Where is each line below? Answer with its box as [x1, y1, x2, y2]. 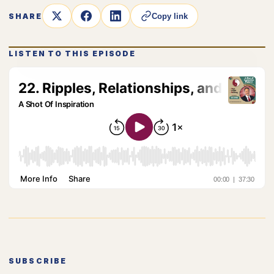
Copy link [151, 11, 188, 21]
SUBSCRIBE [9, 256, 67, 265]
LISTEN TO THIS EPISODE [9, 49, 136, 58]
